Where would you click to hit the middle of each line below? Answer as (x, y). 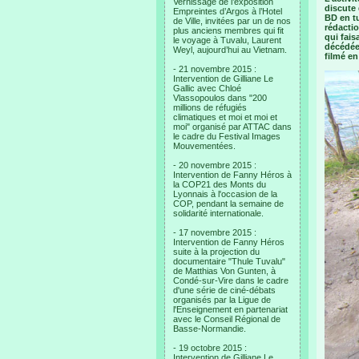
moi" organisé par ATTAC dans (232, 127)
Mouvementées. (204, 146)
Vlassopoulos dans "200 (220, 98)
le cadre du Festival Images (227, 136)
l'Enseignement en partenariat (230, 309)
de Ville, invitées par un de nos (232, 21)
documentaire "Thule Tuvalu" (229, 261)
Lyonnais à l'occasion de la (225, 194)
